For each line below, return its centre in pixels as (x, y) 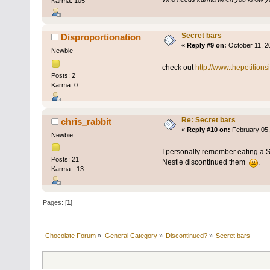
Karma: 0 (64, 85)
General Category (131, 236)
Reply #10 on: (208, 129)
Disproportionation (101, 37)
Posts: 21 (65, 159)
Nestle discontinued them (205, 162)
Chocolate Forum (71, 236)
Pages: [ (55, 203)
